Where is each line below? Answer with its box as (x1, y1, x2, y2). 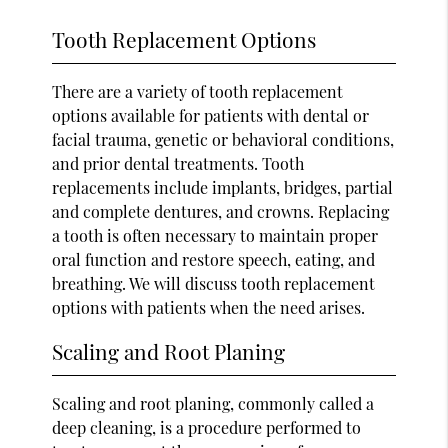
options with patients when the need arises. (52, 296, 366, 318)
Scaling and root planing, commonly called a (52, 392, 375, 414)
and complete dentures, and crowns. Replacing (52, 200, 390, 222)
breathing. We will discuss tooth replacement (52, 272, 376, 294)
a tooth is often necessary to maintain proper (52, 224, 379, 246)
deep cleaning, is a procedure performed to (52, 416, 362, 438)
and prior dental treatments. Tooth (52, 152, 305, 174)
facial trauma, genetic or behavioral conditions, (52, 128, 395, 150)
